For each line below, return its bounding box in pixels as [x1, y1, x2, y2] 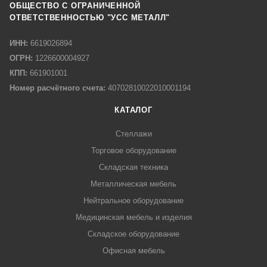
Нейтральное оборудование [83, 196, 184, 206]
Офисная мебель [102, 246, 165, 256]
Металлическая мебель [91, 179, 176, 189]
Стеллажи [115, 129, 152, 139]
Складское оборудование [88, 229, 179, 239]
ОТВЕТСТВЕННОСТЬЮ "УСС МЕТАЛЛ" [10, 13, 170, 23]
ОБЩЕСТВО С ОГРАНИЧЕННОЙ [10, 1, 141, 11]
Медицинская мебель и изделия [75, 213, 192, 222]
